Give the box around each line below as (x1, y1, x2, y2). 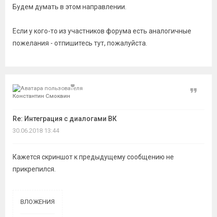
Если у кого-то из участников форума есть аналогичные (13, 27, 191, 35)
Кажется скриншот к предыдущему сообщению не (13, 153, 174, 161)
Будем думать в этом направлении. (13, 3, 126, 11)
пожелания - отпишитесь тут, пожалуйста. (13, 39, 147, 47)
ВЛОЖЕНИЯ (20, 198, 55, 205)
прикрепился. (13, 165, 56, 173)
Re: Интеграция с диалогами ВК (13, 115, 117, 123)
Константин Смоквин (13, 93, 70, 99)
